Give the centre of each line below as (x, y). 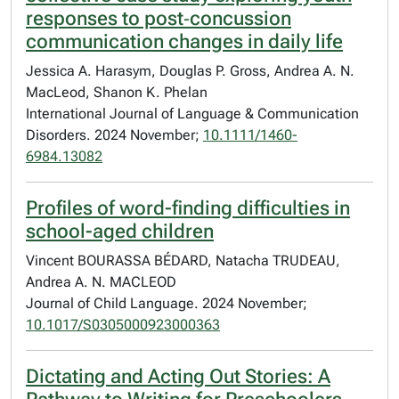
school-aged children (120, 231)
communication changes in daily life (184, 41)
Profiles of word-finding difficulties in (188, 208)
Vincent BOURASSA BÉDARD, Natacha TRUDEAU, (183, 261)
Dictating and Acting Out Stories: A (178, 376)
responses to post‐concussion (159, 18)
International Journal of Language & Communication (192, 114)
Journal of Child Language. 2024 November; (167, 303)
